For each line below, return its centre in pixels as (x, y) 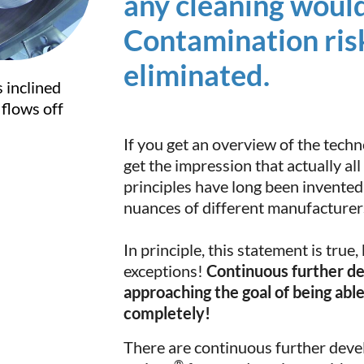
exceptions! (165, 271)
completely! (167, 313)
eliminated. (197, 75)
